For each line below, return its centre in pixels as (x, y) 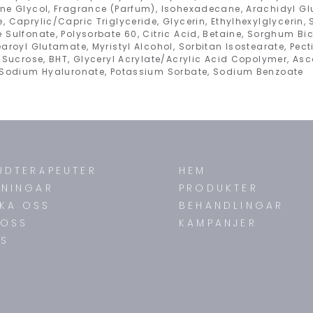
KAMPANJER (218, 223)
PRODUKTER (219, 188)
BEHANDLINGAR (232, 205)
